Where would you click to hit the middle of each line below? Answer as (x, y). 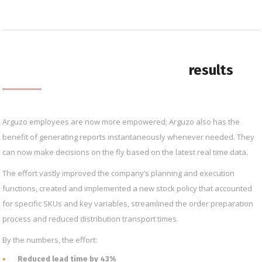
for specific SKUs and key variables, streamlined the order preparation (128, 204)
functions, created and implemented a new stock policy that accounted (127, 188)
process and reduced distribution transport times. (90, 219)
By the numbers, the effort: (50, 240)
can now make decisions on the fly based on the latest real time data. (125, 152)
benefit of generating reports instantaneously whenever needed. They (128, 137)
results (211, 70)
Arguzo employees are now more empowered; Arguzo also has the (121, 122)
